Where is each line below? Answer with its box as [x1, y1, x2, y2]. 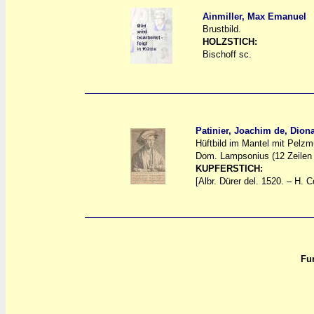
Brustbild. [202, 24, 241, 34]
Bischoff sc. [202, 49, 252, 60]
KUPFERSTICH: [195, 163, 263, 174]
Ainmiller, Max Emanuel [202, 11, 306, 22]
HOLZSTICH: [202, 36, 257, 47]
